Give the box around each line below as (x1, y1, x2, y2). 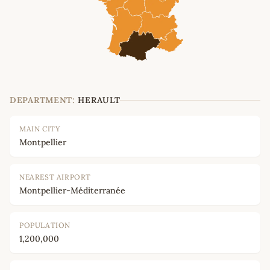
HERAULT (78, 95, 121, 106)
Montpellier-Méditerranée (19, 185, 125, 196)
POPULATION (19, 221, 71, 230)
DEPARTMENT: (10, 95, 75, 106)
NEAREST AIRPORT (19, 172, 91, 182)
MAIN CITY (19, 124, 61, 134)
